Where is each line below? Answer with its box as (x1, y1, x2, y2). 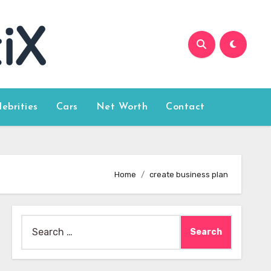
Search (20, 217, 53, 228)
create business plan (149, 169, 228, 179)
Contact (166, 102, 205, 112)
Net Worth (96, 102, 148, 112)
